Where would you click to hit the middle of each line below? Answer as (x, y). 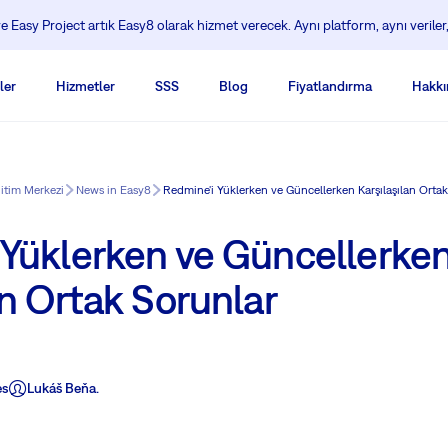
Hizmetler (85, 86)
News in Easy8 (113, 190)
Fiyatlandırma (330, 86)
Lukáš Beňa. (63, 388)
